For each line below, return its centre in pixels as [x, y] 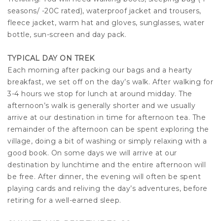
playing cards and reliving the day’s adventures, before [108, 189]
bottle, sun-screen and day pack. [68, 35]
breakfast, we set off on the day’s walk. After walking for [110, 82]
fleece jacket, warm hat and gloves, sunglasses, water [106, 23]
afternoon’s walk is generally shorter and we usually [101, 106]
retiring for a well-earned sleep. [64, 201]
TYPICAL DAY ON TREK [51, 58]
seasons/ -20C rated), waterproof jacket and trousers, [104, 11]
